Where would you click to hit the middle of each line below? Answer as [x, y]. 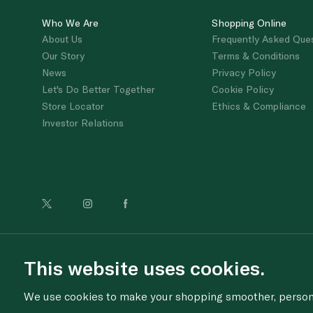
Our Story [63, 55]
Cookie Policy [243, 89]
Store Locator [73, 105]
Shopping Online [249, 22]
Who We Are [70, 22]
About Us [62, 38]
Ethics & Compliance [259, 105]
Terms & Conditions [256, 55]
